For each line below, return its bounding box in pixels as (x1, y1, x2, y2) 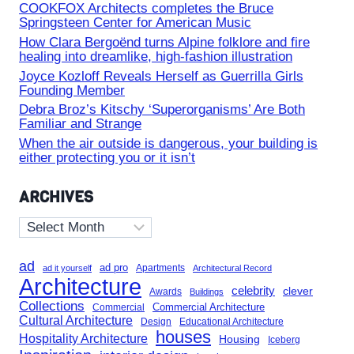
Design (141, 315, 171, 327)
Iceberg (268, 333, 300, 345)
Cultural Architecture (19, 313, 133, 327)
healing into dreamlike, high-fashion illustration (19, 48, 292, 64)
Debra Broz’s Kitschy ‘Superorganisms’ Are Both (19, 102, 305, 118)
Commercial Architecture (153, 300, 265, 313)
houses (156, 326, 211, 347)
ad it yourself (43, 262, 92, 273)
